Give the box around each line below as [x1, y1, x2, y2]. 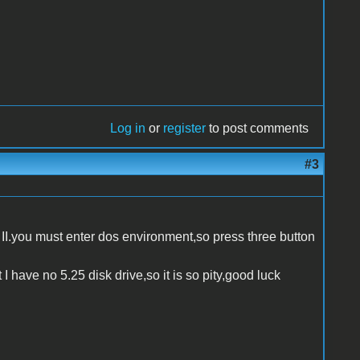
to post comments [206, 121, 309, 135]
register [163, 121, 207, 135]
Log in [110, 121, 146, 135]
